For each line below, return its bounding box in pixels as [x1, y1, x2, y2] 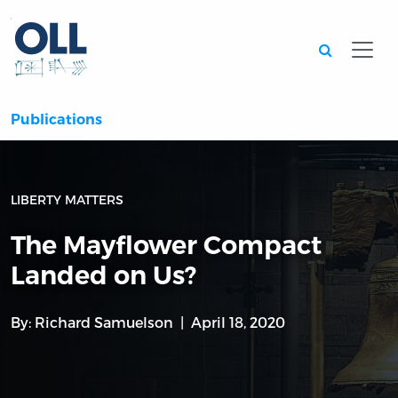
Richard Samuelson [35, 314, 173, 331]
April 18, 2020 [191, 314, 285, 331]
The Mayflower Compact [11, 229, 322, 261]
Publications [11, 111, 102, 129]
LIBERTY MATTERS [11, 192, 123, 208]
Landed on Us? [11, 259, 196, 291]
